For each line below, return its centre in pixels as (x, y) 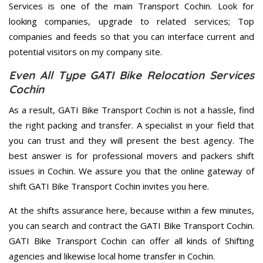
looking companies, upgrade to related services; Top (131, 21)
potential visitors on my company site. (85, 52)
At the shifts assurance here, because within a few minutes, (131, 210)
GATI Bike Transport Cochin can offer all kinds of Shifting (131, 241)
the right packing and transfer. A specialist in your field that (131, 125)
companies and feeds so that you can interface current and (131, 37)
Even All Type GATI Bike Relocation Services (131, 75)
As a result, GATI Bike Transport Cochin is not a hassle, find (131, 110)
